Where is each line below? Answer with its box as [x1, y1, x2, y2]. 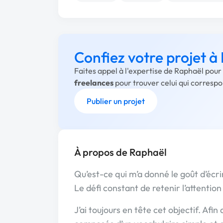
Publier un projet [87, 96, 145, 106]
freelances [74, 78, 113, 88]
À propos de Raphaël [74, 146, 167, 158]
